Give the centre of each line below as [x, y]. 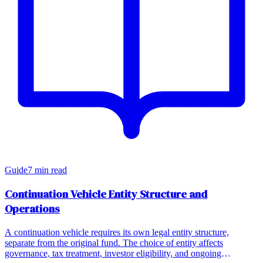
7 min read [47, 170]
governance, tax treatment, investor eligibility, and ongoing [113, 253]
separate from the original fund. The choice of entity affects [114, 242]
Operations [32, 208]
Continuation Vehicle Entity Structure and [106, 194]
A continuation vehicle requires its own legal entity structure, [117, 232]
